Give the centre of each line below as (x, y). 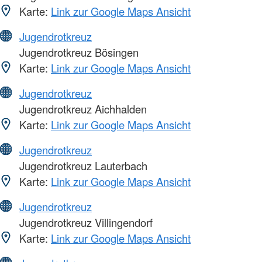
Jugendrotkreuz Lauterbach (82, 166)
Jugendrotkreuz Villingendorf (85, 223)
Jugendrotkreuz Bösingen (77, 52)
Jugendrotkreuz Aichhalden (82, 109)
